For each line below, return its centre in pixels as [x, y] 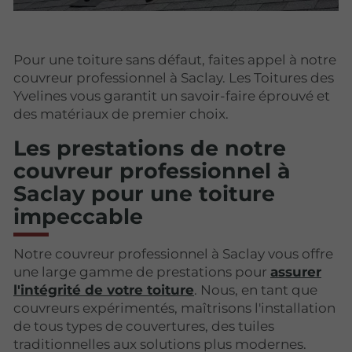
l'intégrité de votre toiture [104, 290]
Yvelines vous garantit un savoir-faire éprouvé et [172, 95]
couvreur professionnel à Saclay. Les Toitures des [174, 77]
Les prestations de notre [150, 148]
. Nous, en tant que [256, 290]
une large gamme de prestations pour [142, 272]
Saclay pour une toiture [144, 193]
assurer [296, 272]
